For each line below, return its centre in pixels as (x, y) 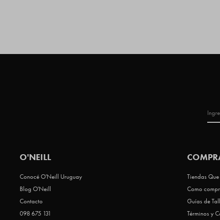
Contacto (31, 201)
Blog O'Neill (35, 189)
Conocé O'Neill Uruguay (51, 177)
